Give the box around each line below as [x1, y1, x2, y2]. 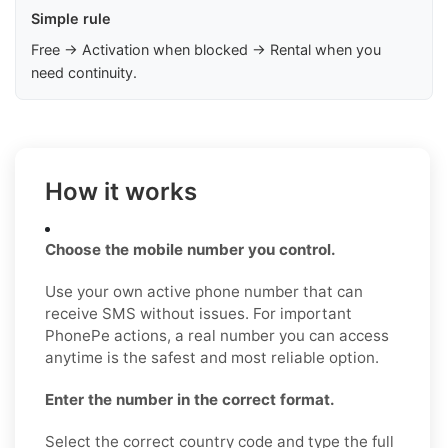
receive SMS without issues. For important [45, 303, 352, 323]
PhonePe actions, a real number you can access [45, 325, 389, 345]
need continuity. [31, 63, 137, 81]
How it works [45, 176, 197, 206]
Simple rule [31, 9, 111, 27]
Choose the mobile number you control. [45, 239, 336, 259]
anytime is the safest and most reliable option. [45, 347, 379, 367]
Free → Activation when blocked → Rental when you [31, 40, 381, 58]
